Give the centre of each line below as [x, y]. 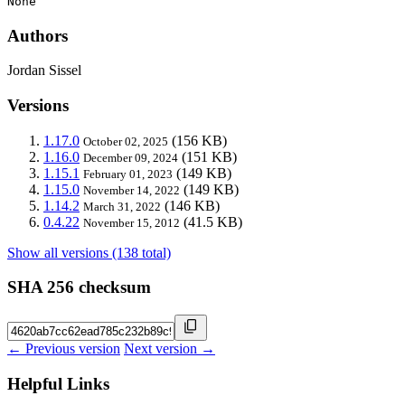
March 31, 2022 [122, 206]
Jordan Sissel [44, 71]
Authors [38, 35]
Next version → [170, 349]
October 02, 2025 [126, 141]
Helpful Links [58, 383]
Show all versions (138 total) [89, 252]
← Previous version [64, 349]
